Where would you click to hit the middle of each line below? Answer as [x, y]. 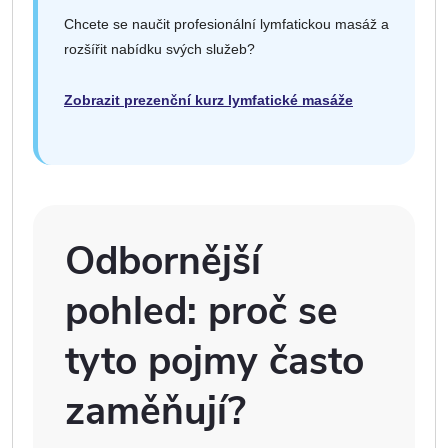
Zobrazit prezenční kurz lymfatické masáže [208, 99]
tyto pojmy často [214, 361]
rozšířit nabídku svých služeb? [159, 48]
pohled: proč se [201, 311]
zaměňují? [155, 411]
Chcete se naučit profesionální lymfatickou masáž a [226, 23]
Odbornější [163, 261]
